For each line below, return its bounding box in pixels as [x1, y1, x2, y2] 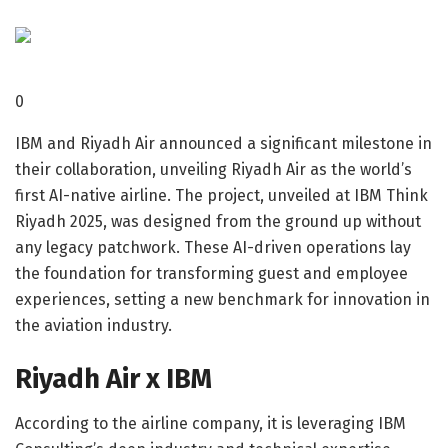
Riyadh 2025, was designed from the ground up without [15, 211, 421, 231]
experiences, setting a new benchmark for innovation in [15, 289, 430, 309]
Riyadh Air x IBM [15, 363, 212, 396]
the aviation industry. [15, 315, 172, 335]
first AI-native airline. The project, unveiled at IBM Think [15, 185, 428, 205]
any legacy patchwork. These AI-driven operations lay [15, 237, 411, 257]
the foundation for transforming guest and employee [15, 263, 408, 283]
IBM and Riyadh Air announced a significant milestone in [15, 133, 432, 153]
